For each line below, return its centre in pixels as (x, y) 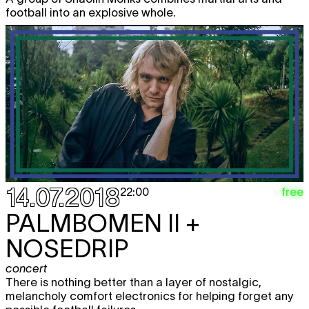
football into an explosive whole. (92, 13)
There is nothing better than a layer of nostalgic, (133, 282)
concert (26, 268)
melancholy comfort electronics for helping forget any (150, 296)
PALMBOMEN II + (103, 222)
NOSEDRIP (67, 248)
